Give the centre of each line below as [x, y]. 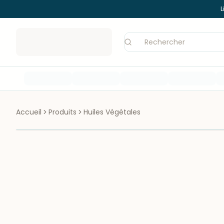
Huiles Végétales [112, 112]
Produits [62, 112]
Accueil [29, 112]
